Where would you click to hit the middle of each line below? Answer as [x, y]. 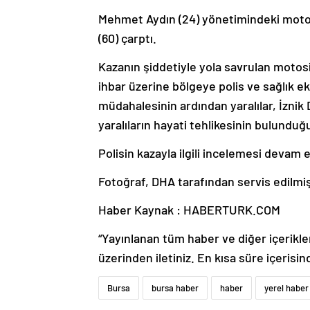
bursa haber [175, 288]
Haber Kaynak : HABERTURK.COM [189, 209]
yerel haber [286, 288]
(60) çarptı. [127, 38]
